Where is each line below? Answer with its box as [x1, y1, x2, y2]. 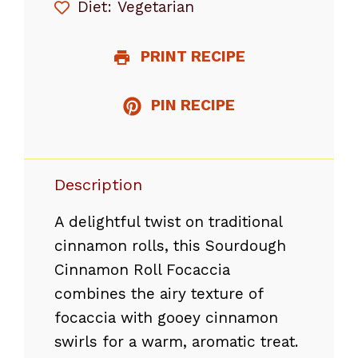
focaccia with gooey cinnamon [54, 308, 278, 327]
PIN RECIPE [147, 95, 236, 114]
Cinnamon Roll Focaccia [54, 260, 230, 279]
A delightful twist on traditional [54, 212, 282, 231]
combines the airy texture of [54, 284, 263, 303]
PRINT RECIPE [137, 46, 246, 66]
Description [54, 174, 142, 194]
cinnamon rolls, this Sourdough [54, 236, 286, 255]
